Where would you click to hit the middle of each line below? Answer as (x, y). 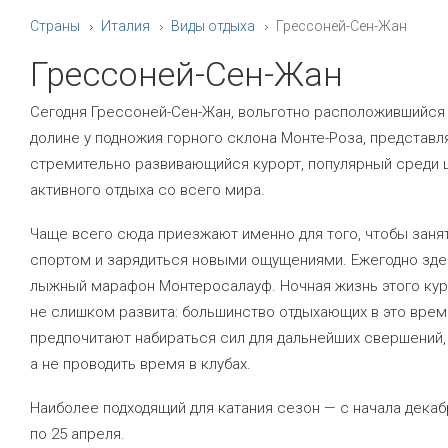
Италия (125, 26)
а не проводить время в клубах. (140, 364)
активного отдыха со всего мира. (147, 190)
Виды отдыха (213, 26)
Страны (55, 26)
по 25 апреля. (77, 434)
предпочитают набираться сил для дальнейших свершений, (238, 338)
